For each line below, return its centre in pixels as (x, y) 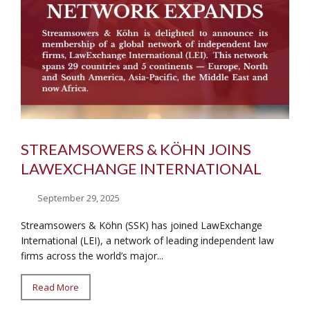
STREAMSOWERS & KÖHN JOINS (136, 149)
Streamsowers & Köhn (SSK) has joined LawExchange (142, 225)
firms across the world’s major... (92, 255)
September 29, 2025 (79, 198)
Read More (56, 287)
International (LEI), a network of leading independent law (147, 240)
